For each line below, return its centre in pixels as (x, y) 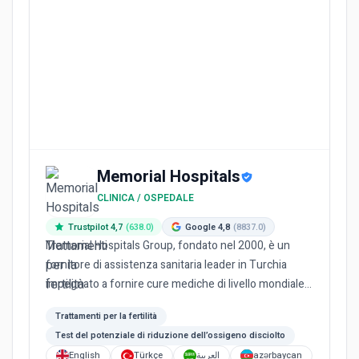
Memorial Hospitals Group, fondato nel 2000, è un (168, 246)
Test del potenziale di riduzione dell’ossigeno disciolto (170, 335)
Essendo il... (75, 303)
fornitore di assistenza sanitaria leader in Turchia (166, 265)
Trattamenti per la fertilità (106, 316)
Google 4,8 (208, 227)
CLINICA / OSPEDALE (145, 198)
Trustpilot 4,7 (95, 227)
